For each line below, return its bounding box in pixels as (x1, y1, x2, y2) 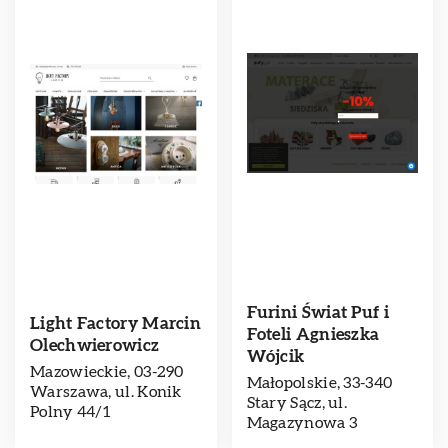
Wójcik (246, 348, 305, 365)
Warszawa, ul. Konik (30, 384, 182, 400)
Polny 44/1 (30, 404, 111, 420)
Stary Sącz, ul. (246, 395, 348, 411)
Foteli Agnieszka (246, 326, 380, 343)
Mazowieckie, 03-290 (30, 364, 184, 380)
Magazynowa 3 (246, 415, 358, 431)
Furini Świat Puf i (246, 304, 389, 321)
